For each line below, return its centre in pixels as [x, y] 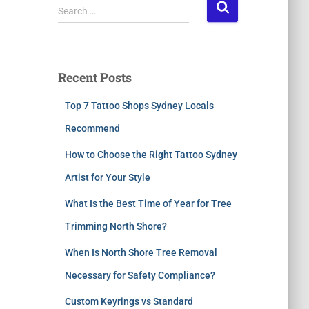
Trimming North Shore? [116, 226]
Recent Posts [94, 77]
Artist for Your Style [107, 177]
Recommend [92, 128]
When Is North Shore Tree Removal [141, 252]
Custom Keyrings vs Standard [129, 301]
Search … [77, 11]
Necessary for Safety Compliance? [140, 275]
